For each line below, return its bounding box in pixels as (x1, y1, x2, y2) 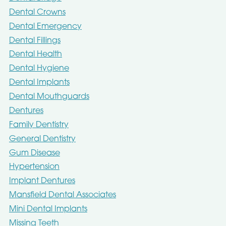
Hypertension (9, 163, 60, 172)
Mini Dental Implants (9, 205, 87, 213)
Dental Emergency (9, 22, 82, 31)
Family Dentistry (9, 121, 69, 129)
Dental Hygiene (9, 65, 69, 73)
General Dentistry (9, 135, 76, 143)
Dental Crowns (9, 8, 66, 17)
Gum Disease (9, 149, 60, 157)
